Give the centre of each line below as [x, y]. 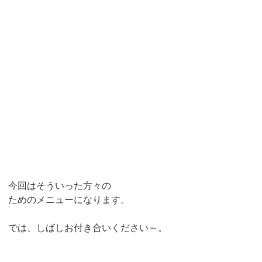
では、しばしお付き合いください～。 [88, 227]
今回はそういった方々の [60, 185]
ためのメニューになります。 [69, 199]
